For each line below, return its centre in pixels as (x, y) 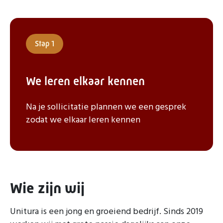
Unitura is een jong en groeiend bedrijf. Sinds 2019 (107, 212)
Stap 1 (45, 44)
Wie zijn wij (47, 188)
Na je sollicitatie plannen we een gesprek (106, 107)
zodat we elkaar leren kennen (83, 120)
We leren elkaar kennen (85, 81)
